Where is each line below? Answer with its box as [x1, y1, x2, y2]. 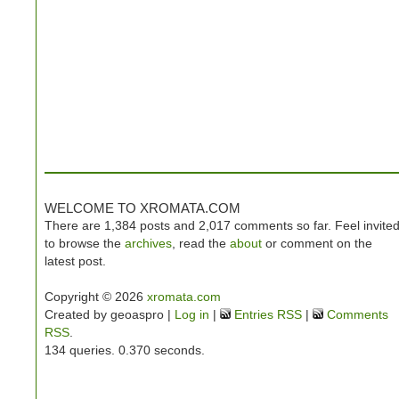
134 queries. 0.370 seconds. [45, 343, 205, 357]
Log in [175, 307, 209, 322]
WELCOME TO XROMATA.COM [45, 200, 240, 216]
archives [125, 236, 172, 250]
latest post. [45, 254, 106, 268]
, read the [172, 236, 230, 250]
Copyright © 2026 [45, 289, 147, 304]
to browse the [45, 236, 125, 250]
